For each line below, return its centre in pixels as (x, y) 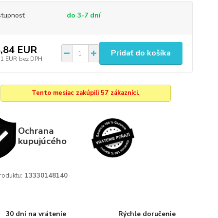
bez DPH (30, 59)
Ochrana (36, 131)
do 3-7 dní (83, 15)
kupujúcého (42, 141)
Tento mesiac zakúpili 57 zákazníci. (86, 93)
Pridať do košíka (141, 53)
